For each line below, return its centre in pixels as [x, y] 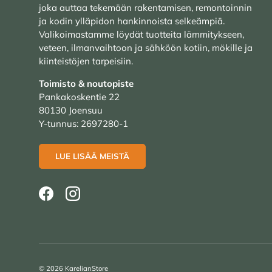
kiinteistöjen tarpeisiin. [86, 61]
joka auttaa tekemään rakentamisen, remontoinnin [145, 7]
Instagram [93, 199]
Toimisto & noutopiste [86, 83]
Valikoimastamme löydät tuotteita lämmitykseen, [141, 34]
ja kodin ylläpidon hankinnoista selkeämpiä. [132, 21]
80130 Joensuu [71, 110]
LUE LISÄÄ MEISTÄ [92, 156]
